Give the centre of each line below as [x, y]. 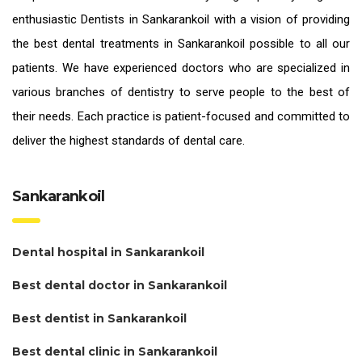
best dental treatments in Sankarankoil [140, 43]
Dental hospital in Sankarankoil [108, 252]
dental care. [214, 140]
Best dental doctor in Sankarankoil [120, 285]
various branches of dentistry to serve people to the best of [181, 92]
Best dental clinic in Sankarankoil [115, 351]
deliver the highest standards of [98, 140]
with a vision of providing [280, 19]
